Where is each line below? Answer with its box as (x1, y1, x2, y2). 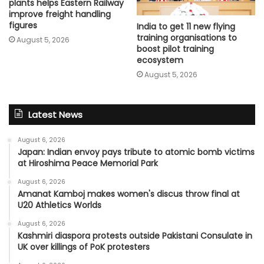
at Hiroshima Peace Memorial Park (18, 157, 158, 169)
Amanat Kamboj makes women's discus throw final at (18, 187, 240, 200)
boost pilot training (137, 42, 214, 55)
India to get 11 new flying (137, 20, 235, 32)
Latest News (28, 108, 82, 121)
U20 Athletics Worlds (18, 199, 101, 211)
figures (9, 19, 37, 31)
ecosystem (137, 54, 183, 66)
